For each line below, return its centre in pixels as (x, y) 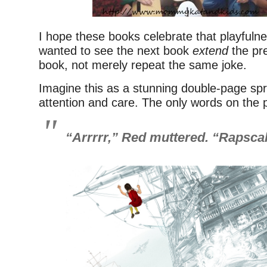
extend (210, 51)
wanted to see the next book (116, 51)
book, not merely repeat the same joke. (143, 65)
